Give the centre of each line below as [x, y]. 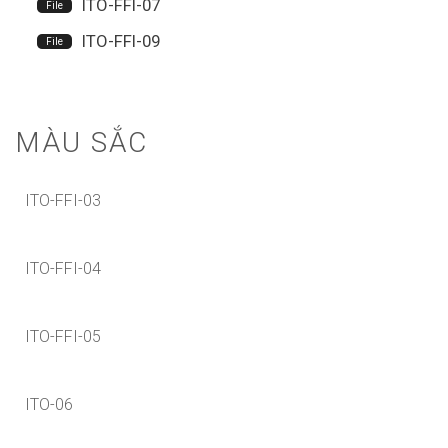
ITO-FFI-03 [63, 200]
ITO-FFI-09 [120, 41]
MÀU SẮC [81, 142]
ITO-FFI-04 [63, 268]
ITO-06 [49, 404]
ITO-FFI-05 [63, 336]
